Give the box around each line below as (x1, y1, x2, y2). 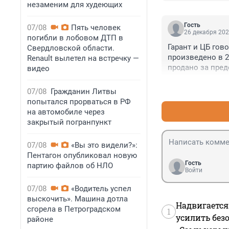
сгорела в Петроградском (27, 204, 121, 214)
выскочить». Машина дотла (27, 194, 128, 203)
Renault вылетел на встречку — (27, 54, 139, 63)
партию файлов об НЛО (27, 161, 113, 170)
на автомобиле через (27, 107, 105, 117)
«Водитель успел (71, 184, 131, 193)
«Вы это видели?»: (71, 141, 138, 150)
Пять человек (71, 23, 121, 32)
